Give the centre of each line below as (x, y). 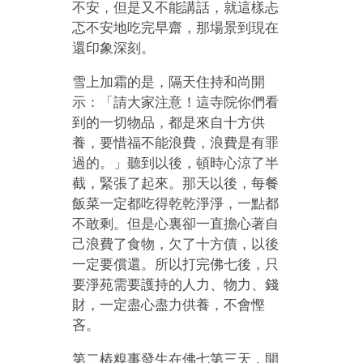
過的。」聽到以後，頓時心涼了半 (176, 163)
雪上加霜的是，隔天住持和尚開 (169, 82)
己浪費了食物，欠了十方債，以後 (176, 244)
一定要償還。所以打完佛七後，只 (176, 264)
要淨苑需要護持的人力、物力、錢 (176, 284)
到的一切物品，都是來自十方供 (169, 122)
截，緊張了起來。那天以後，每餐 (176, 183)
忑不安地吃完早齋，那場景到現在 (176, 28)
